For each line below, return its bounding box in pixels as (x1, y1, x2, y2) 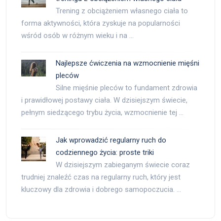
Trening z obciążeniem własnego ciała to (56, 6, 188, 16)
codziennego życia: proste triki (56, 148, 154, 157)
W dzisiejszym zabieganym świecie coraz (56, 160, 190, 170)
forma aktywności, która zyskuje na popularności (21, 19, 180, 28)
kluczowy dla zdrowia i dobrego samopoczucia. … (21, 185, 181, 194)
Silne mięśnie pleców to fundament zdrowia (56, 83, 197, 93)
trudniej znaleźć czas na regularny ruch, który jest (21, 173, 181, 182)
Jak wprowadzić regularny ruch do (56, 136, 166, 145)
